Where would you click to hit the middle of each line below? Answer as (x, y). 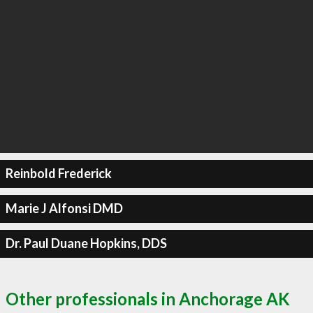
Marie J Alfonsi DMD (64, 208)
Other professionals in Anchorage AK (148, 298)
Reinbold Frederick (58, 173)
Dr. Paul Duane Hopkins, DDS (86, 243)
